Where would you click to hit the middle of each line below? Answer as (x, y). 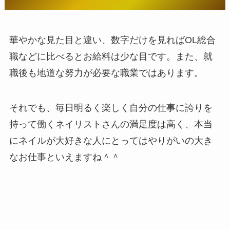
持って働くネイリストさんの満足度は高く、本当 (111, 124)
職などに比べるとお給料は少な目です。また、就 (111, 56)
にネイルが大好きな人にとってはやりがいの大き (111, 140)
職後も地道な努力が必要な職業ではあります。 (106, 73)
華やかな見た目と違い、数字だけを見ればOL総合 (112, 40)
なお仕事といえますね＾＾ (64, 157)
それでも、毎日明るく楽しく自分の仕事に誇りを (111, 108)
